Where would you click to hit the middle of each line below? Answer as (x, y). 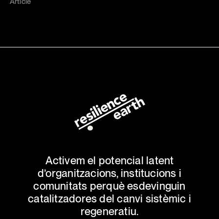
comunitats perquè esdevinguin (109, 186)
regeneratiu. (109, 211)
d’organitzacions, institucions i (109, 173)
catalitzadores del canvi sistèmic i (109, 199)
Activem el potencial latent (109, 161)
